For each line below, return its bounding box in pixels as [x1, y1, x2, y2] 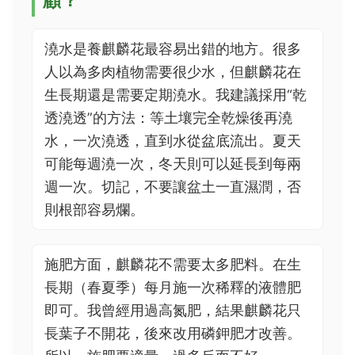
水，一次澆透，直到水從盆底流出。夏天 [44, 132, 301, 149]
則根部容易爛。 [44, 201, 144, 218]
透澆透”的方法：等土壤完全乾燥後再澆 [44, 109, 292, 126]
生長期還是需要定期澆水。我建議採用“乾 [44, 86, 307, 103]
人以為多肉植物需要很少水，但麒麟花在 [44, 63, 301, 80]
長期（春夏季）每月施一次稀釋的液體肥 [44, 279, 301, 296]
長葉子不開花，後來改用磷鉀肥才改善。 [44, 325, 301, 342]
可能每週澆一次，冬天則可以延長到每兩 [44, 155, 301, 172]
